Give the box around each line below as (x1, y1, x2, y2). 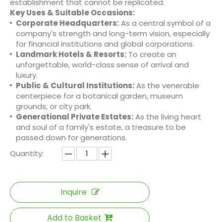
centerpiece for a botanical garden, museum (16, 91, 183, 102)
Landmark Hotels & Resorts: (16, 49, 126, 60)
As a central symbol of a (119, 18, 211, 29)
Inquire (60, 186, 87, 198)
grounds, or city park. (16, 101, 92, 112)
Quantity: (10, 148, 44, 159)
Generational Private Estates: (16, 111, 133, 122)
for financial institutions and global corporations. (16, 39, 194, 50)
